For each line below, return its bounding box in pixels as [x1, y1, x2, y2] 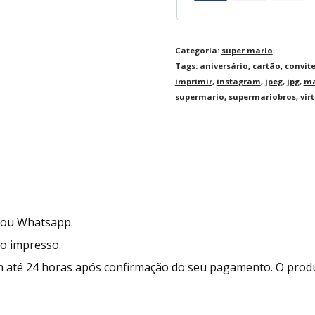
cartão [252, 60, 281, 71]
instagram [216, 75, 261, 86]
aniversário [199, 60, 248, 71]
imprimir [174, 75, 212, 86]
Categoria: [174, 44, 221, 56]
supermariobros [228, 91, 296, 102]
